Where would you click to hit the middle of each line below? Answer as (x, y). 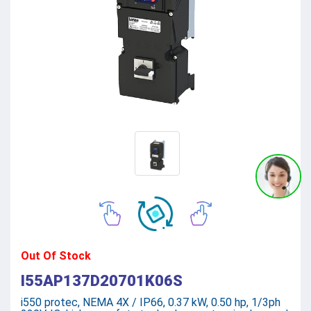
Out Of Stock (56, 255)
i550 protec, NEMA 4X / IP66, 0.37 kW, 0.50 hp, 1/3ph (151, 302)
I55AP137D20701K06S (102, 280)
